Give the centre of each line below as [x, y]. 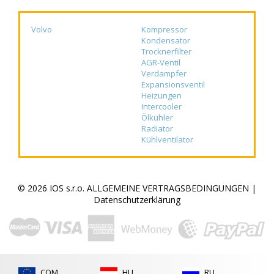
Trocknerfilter [166, 51]
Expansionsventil [173, 84]
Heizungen [161, 95]
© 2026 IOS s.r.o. [52, 188]
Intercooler [161, 106]
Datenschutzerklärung [137, 200]
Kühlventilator [167, 139]
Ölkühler [157, 117]
